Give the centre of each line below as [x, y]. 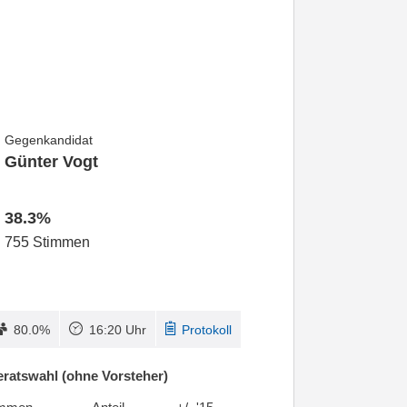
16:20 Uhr [117, 330]
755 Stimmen [47, 243]
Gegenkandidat [48, 140]
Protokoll [206, 330]
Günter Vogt [51, 162]
